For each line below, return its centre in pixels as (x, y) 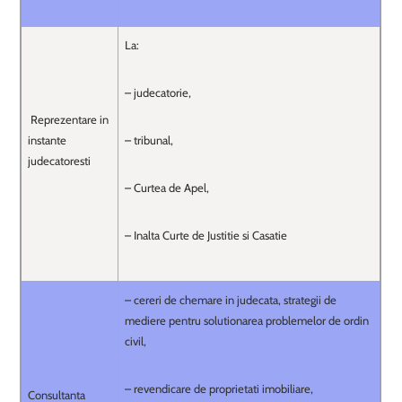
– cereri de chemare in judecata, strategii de (231, 300)
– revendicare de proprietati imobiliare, (219, 389)
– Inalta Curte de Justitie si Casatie (208, 235)
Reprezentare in (69, 119)
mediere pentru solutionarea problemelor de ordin (247, 320)
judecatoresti (60, 161)
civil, (136, 341)
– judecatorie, (158, 92)
